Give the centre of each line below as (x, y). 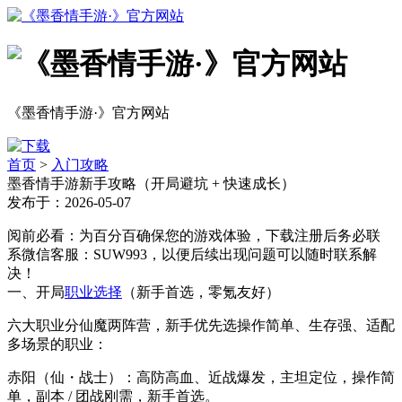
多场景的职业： (57, 344)
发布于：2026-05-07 (69, 202)
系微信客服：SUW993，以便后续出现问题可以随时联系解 (192, 254)
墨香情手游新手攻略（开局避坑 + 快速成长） (151, 183)
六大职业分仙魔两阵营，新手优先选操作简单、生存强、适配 (201, 325)
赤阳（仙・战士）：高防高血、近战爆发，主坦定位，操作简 (201, 377)
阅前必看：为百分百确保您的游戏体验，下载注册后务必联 (194, 235)
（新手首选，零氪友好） (201, 292)
